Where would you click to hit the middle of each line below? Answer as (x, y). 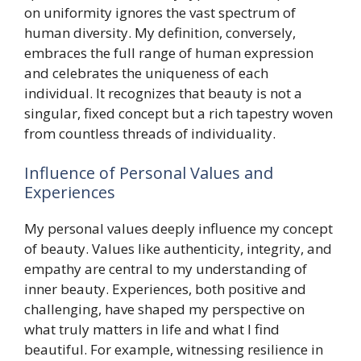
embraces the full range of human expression (169, 52)
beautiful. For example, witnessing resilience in (174, 349)
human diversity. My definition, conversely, (160, 32)
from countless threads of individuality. (150, 133)
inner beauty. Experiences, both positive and (165, 289)
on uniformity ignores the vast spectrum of (160, 12)
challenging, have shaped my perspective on (164, 309)
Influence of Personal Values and (149, 173)
